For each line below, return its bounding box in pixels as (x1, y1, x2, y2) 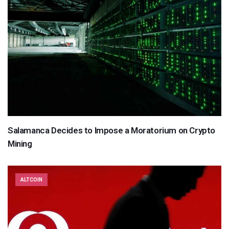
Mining (8, 139, 32, 149)
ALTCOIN (20, 177, 42, 183)
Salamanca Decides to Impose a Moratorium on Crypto (8, 125, 216, 136)
